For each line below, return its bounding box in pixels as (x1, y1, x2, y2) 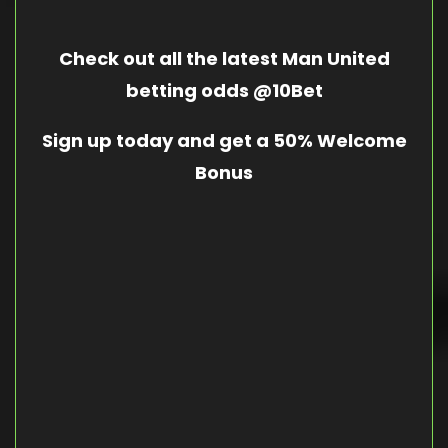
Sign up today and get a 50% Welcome (41, 127, 407, 153)
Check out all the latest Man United (58, 45, 390, 71)
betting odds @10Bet (125, 77, 323, 103)
